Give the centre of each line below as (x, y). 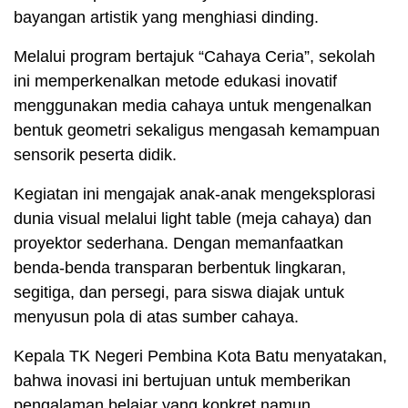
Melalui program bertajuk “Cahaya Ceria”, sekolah (194, 56)
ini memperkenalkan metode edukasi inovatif (175, 81)
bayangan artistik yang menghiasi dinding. (166, 17)
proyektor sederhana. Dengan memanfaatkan (178, 243)
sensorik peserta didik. (95, 154)
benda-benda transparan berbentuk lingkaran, (180, 267)
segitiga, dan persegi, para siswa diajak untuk (179, 292)
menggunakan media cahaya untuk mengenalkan (193, 105)
